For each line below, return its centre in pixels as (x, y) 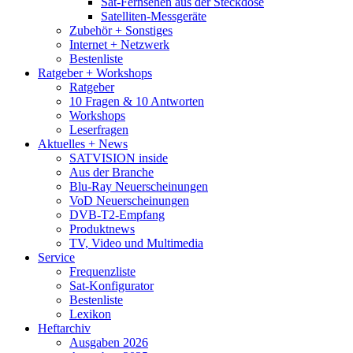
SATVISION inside (119, 158)
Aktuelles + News (83, 143)
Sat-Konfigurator (111, 285)
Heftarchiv (64, 328)
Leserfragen (99, 129)
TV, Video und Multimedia (136, 243)
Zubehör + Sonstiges (121, 30)
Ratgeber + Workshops (95, 72)
